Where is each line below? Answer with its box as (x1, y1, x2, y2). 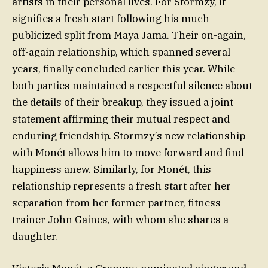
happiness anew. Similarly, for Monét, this (12, 162, 211, 176)
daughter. (12, 229, 57, 243)
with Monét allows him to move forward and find (12, 145, 244, 159)
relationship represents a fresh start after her (12, 179, 231, 193)
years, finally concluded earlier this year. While (12, 62, 235, 75)
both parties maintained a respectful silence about (12, 78, 252, 92)
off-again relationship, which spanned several (12, 45, 230, 59)
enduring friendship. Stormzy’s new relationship (12, 129, 245, 142)
